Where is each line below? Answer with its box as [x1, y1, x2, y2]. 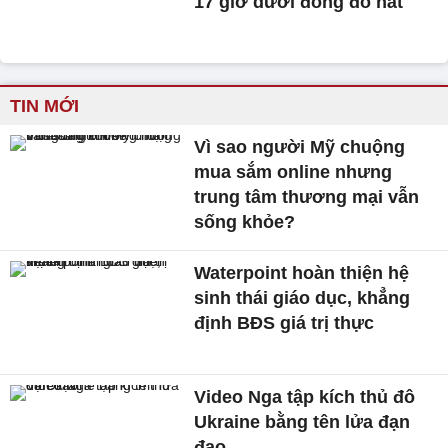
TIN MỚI [10, 96, 79, 117]
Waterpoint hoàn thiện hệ [194, 263, 410, 284]
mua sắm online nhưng [194, 162, 393, 183]
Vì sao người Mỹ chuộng [194, 137, 406, 158]
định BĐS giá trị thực [194, 313, 375, 334]
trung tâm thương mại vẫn [194, 187, 420, 208]
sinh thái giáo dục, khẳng [194, 288, 411, 309]
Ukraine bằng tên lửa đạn [194, 411, 411, 432]
